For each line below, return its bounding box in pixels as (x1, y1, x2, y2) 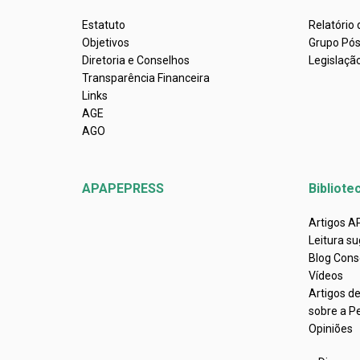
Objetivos (82, 36, 129, 49)
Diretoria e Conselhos (82, 54, 190, 67)
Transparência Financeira (82, 72, 210, 84)
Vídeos (309, 269, 344, 282)
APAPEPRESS (82, 181, 164, 196)
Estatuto (82, 18, 125, 31)
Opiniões (309, 322, 354, 335)
